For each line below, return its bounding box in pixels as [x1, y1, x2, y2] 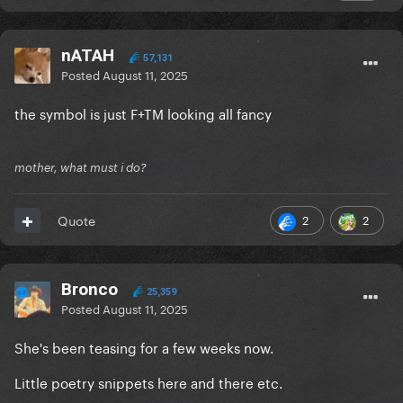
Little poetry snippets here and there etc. [14, 371, 282, 393]
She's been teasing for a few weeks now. [14, 336, 277, 358]
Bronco [61, 279, 118, 300]
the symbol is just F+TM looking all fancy [14, 102, 272, 124]
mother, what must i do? [14, 160, 147, 175]
